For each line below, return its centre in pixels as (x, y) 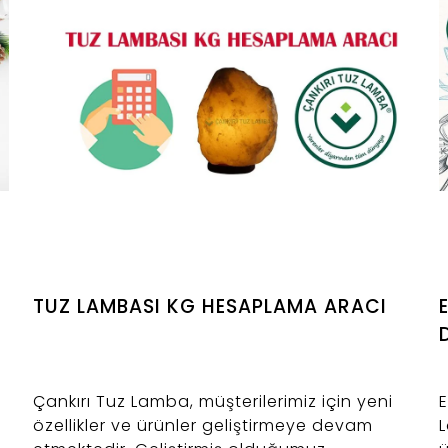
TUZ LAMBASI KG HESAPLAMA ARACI (210, 307)
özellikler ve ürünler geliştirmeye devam (203, 426)
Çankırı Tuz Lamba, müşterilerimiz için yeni (213, 402)
